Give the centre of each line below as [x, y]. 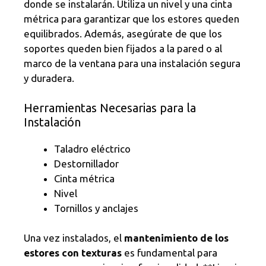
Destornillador [86, 163]
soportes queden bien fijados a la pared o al [123, 49]
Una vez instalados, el [74, 238]
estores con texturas [73, 253]
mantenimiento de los [176, 238]
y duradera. [49, 78]
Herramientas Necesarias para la [110, 107]
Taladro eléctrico [92, 148]
